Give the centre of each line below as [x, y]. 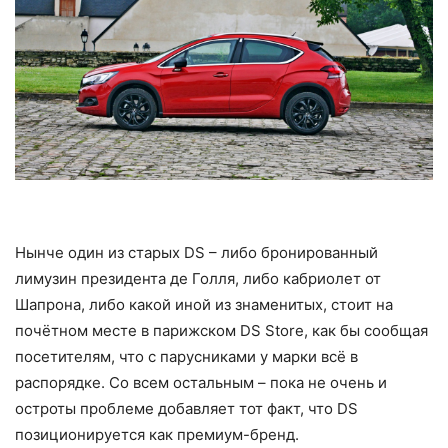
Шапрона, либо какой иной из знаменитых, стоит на [204, 304]
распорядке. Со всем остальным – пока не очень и [201, 382]
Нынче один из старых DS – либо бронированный [196, 252]
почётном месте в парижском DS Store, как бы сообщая [221, 330]
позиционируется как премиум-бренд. [157, 434]
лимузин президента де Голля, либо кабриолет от [198, 278]
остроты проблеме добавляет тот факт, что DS [186, 408]
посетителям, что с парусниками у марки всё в [186, 356]
